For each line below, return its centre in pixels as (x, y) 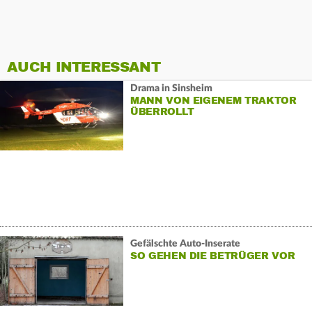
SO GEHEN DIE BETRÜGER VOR (212, 256)
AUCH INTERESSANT (84, 68)
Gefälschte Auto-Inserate (185, 243)
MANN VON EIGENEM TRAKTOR (213, 100)
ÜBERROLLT (162, 111)
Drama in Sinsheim (171, 88)
